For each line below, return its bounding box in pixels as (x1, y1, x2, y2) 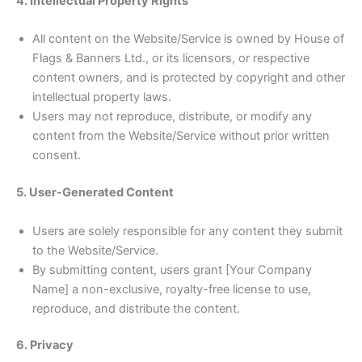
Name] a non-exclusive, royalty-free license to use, (32, 281, 311, 297)
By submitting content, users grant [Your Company (32, 262, 312, 277)
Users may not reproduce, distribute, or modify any (32, 109, 312, 124)
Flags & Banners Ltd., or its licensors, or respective (32, 51, 309, 66)
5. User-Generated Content (16, 185, 174, 200)
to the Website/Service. (32, 242, 158, 258)
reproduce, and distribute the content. (32, 301, 240, 316)
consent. (32, 148, 81, 163)
